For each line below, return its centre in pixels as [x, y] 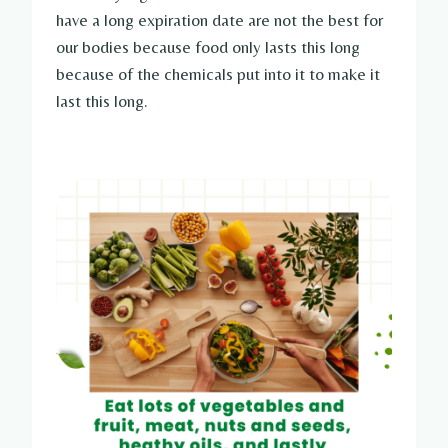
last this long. [102, 100]
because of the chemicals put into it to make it [218, 73]
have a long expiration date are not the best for [219, 19]
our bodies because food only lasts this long [208, 46]
